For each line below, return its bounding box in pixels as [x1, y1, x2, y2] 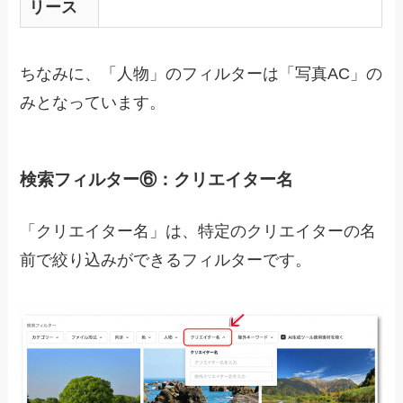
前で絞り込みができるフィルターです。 [20, 251, 312, 270]
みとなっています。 [20, 94, 166, 112]
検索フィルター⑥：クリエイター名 [20, 169, 294, 189]
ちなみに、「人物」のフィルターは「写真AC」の [20, 65, 383, 84]
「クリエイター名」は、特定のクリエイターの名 [20, 222, 377, 241]
